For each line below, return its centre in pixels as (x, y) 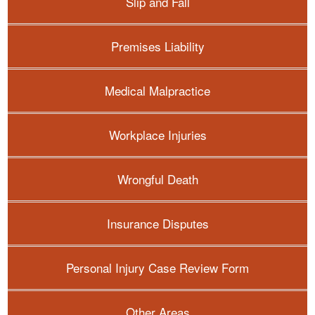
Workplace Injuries (157, 134)
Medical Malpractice (157, 90)
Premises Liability (157, 46)
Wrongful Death (157, 179)
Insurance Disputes (157, 223)
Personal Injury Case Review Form (157, 267)
